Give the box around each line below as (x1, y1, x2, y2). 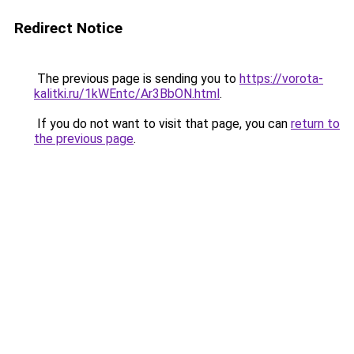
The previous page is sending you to (34, 71, 239, 86)
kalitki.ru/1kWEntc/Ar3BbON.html (34, 86, 220, 101)
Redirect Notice (14, 19, 122, 37)
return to (291, 116, 340, 131)
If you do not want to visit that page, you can (34, 116, 291, 131)
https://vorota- (239, 71, 323, 86)
